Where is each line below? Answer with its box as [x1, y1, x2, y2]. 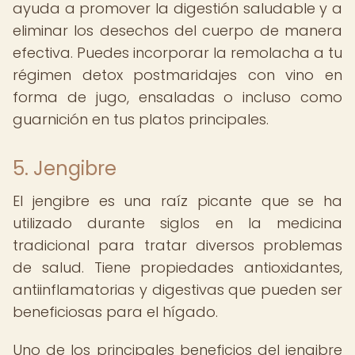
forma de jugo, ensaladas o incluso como [13, 87, 342, 107]
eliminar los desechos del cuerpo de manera [13, 21, 342, 40]
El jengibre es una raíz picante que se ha [13, 191, 342, 211]
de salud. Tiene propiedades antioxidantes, [13, 258, 342, 277]
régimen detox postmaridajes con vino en [13, 65, 342, 85]
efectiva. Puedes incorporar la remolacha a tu [13, 43, 342, 63]
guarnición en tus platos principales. [13, 109, 269, 129]
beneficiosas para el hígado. [13, 302, 218, 322]
